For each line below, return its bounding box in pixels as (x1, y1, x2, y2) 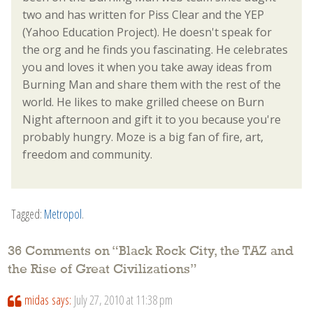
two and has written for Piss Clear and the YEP (22, 7, 264, 23)
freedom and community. (22, 147, 152, 163)
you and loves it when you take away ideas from (22, 59, 272, 75)
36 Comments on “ (8, 244, 119, 259)
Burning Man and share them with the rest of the (22, 77, 281, 93)
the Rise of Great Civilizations (8, 262, 191, 277)
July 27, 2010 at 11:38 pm (73, 291, 173, 308)
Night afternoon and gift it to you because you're (22, 112, 281, 128)
